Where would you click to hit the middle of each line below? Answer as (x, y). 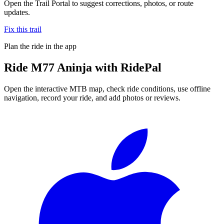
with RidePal (127, 67)
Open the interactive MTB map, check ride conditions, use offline (107, 88)
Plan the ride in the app (40, 46)
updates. (17, 12)
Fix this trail (23, 29)
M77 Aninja (61, 67)
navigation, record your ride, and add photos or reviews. (92, 97)
